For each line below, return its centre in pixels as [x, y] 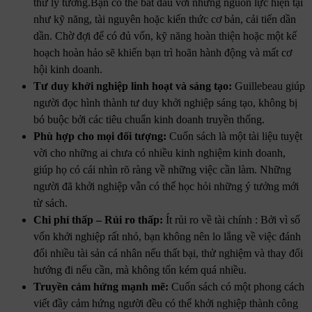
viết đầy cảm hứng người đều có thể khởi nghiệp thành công [166, 303]
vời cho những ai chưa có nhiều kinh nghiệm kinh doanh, [159, 153]
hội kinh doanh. [68, 69]
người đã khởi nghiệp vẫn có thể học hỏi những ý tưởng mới [166, 186]
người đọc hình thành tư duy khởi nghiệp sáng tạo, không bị [165, 102]
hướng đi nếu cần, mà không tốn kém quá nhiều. [140, 270]
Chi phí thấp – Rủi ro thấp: [98, 219]
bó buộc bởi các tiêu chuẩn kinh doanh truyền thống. [149, 119]
